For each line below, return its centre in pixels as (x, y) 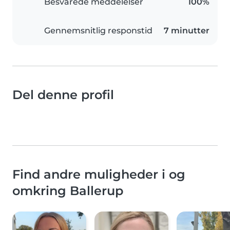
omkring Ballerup (68, 190)
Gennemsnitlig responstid (98, 30)
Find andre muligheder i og (99, 174)
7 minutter (187, 30)
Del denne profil (63, 94)
